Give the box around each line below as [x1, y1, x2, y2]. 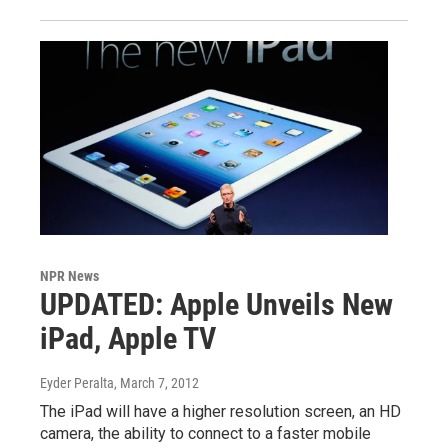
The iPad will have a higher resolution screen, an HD [40, 401, 401, 421]
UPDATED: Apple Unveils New [40, 286, 393, 322]
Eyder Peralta [40, 374, 114, 391]
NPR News [40, 267, 99, 284]
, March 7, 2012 [114, 374, 199, 391]
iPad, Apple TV [40, 320, 216, 356]
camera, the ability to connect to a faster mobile [40, 423, 371, 443]
